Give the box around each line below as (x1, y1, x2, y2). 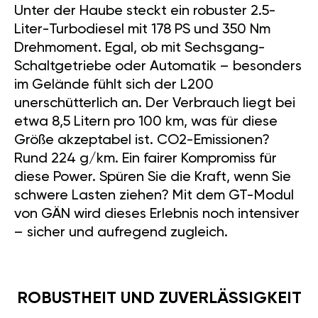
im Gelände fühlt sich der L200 (14, 57, 214, 72)
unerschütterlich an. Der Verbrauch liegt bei (14, 76, 295, 91)
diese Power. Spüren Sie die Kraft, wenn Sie (14, 150, 291, 165)
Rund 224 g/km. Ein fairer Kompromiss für (14, 131, 277, 146)
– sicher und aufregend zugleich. (14, 205, 228, 220)
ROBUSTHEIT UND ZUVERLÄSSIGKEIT (16, 270, 302, 287)
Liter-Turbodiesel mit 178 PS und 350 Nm (14, 2, 270, 17)
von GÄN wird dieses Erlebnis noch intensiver (14, 187, 300, 202)
